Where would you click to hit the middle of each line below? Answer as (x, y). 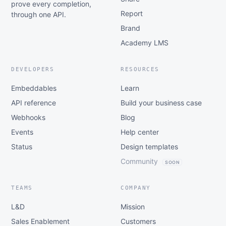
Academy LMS (145, 42)
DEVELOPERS (33, 69)
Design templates (149, 146)
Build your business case (161, 102)
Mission (133, 206)
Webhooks (28, 117)
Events (22, 132)
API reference (34, 102)
